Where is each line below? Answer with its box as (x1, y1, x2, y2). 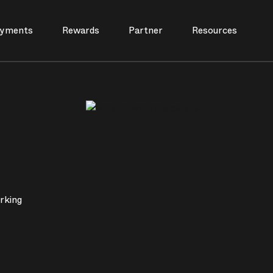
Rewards (62, 24, 99, 37)
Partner (128, 24, 163, 37)
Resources (191, 24, 237, 37)
